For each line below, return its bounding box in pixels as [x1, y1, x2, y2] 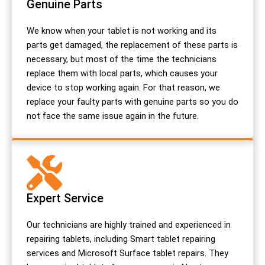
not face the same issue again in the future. [27, 110, 199, 121]
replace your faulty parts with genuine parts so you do [27, 96, 238, 107]
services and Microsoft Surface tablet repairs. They [27, 247, 228, 258]
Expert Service [27, 190, 104, 205]
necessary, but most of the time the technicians [27, 53, 216, 64]
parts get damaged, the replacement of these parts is [27, 39, 238, 50]
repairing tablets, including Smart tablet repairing [27, 233, 215, 244]
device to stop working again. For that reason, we [27, 82, 220, 93]
